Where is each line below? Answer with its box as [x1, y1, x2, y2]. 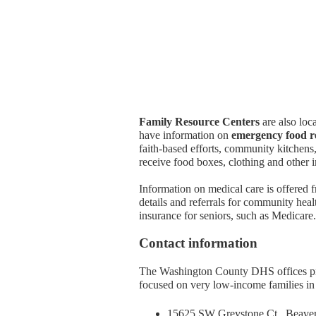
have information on [139, 129, 231, 141]
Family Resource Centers [139, 116, 260, 128]
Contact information [139, 236, 257, 250]
